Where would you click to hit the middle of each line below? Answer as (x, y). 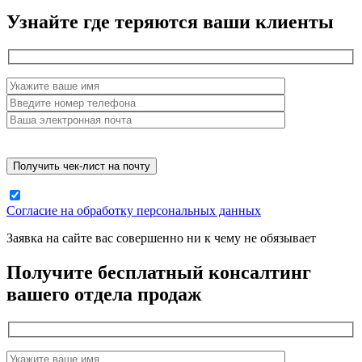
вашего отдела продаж (104, 295)
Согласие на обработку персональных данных (134, 211)
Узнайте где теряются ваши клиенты (170, 21)
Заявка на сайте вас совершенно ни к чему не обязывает (161, 238)
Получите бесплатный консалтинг (159, 273)
